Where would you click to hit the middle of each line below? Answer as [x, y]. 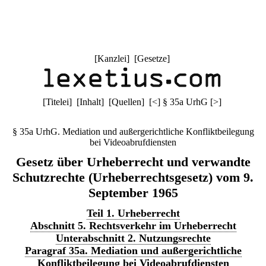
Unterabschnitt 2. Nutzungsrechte [133, 238]
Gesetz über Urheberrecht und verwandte [133, 162]
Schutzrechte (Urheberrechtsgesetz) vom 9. [133, 177]
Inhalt [90, 102]
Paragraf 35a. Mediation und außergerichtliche [133, 251]
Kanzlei [112, 58]
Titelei [57, 102]
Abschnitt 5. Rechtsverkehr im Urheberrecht [133, 226]
